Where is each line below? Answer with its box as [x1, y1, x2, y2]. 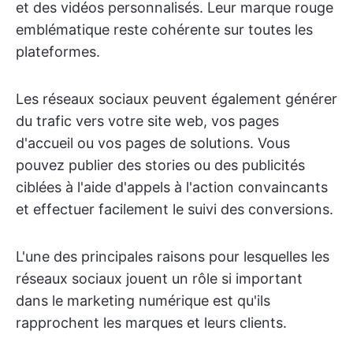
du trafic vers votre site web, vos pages [16, 113, 279, 129]
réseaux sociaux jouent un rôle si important [16, 270, 303, 287]
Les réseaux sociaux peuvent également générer [16, 91, 337, 107]
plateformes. [16, 43, 100, 60]
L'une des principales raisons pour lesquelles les [16, 248, 329, 265]
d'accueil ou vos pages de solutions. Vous [16, 135, 290, 151]
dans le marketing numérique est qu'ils [16, 292, 270, 309]
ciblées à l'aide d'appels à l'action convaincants [16, 179, 328, 195]
